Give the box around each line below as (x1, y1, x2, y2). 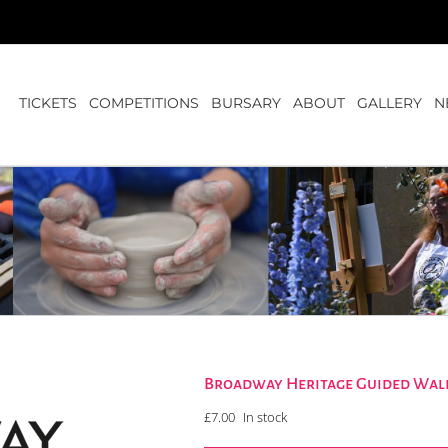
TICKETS (19, 94, 77, 112)
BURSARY (211, 94, 281, 112)
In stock (243, 408, 287, 426)
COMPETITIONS (89, 94, 199, 112)
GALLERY (357, 94, 422, 112)
